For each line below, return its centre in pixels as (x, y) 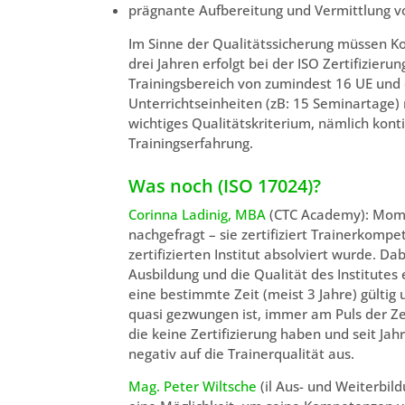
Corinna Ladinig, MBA (197, 214)
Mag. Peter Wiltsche (193, 386)
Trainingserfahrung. (191, 142)
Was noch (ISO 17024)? (225, 185)
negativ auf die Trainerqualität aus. (241, 353)
